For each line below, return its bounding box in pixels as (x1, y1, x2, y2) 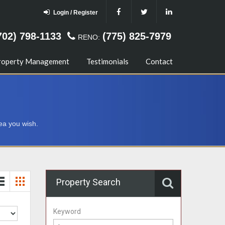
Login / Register (53, 9, 98, 16)
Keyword (53, 207, 81, 215)
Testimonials (86, 57, 129, 66)
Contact (146, 57, 173, 66)
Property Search (56, 177, 121, 187)
